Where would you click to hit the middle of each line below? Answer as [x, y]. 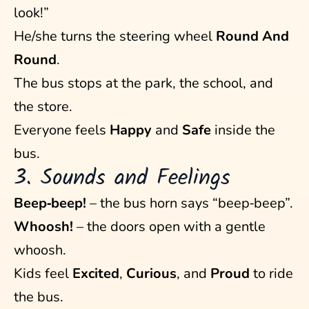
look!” [31, 13]
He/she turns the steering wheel [115, 37]
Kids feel [43, 274]
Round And [252, 37]
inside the [243, 130]
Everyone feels [62, 130]
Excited [96, 274]
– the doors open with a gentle [169, 227]
